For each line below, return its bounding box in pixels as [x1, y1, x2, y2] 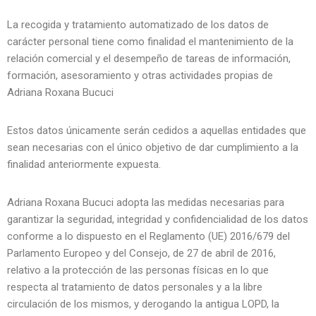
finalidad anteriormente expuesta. [7, 157, 161, 171]
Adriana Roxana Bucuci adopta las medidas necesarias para [7, 195, 284, 209]
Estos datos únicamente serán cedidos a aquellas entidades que [7, 123, 306, 137]
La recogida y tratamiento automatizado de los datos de [7, 18, 269, 31]
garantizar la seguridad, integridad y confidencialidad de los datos [7, 212, 308, 226]
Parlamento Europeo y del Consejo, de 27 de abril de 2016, [7, 246, 276, 260]
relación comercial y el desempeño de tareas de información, [7, 51, 291, 65]
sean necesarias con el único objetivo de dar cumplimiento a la [7, 140, 298, 154]
